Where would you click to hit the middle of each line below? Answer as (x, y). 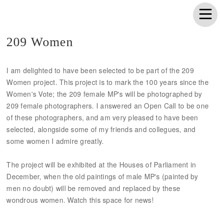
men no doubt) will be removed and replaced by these (94, 188)
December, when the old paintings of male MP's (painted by (102, 176)
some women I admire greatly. (55, 141)
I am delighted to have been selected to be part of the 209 (100, 70)
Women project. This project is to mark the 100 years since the (108, 82)
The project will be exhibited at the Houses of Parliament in (101, 165)
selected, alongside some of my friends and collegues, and (101, 129)
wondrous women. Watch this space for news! (80, 200)
